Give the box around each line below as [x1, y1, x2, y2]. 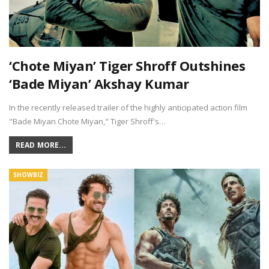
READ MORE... [16, 140, 67, 151]
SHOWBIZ [13, 171, 43, 180]
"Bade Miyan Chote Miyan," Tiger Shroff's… [9, 116, 166, 127]
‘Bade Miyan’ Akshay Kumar [9, 74, 189, 93]
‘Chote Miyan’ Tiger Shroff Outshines [9, 56, 245, 75]
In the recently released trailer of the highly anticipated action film [9, 102, 247, 113]
